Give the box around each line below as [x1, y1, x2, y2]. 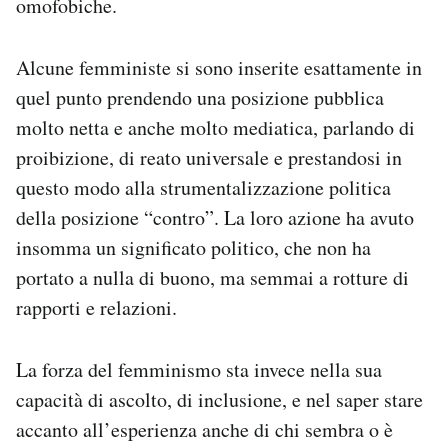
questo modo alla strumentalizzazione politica [16, 174, 391, 201]
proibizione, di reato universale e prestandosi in [16, 144, 402, 171]
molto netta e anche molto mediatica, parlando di [16, 114, 415, 141]
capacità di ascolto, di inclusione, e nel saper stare [16, 386, 423, 413]
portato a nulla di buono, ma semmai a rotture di [16, 264, 409, 291]
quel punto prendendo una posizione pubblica [16, 84, 384, 111]
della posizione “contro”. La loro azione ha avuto [16, 204, 414, 231]
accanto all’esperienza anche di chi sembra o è [16, 416, 393, 443]
